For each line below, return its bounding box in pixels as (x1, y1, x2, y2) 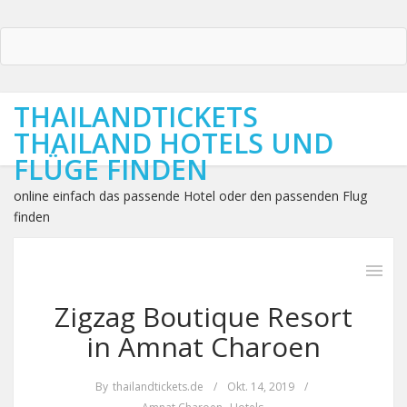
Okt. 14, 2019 (226, 379, 294, 394)
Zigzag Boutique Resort (55, 298, 352, 335)
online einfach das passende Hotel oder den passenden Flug (14, 187, 367, 204)
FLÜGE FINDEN (14, 151, 208, 188)
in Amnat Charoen (86, 328, 321, 365)
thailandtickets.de (112, 379, 203, 394)
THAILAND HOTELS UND (14, 124, 333, 162)
